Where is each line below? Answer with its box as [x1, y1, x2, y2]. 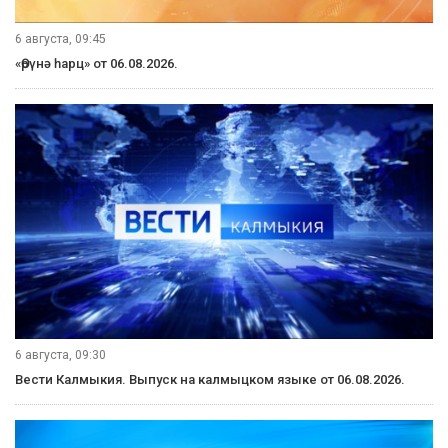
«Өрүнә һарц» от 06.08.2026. [15, 55, 178, 71]
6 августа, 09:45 [15, 31, 106, 46]
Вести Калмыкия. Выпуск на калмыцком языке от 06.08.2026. [15, 371, 405, 387]
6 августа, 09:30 [15, 347, 106, 362]
